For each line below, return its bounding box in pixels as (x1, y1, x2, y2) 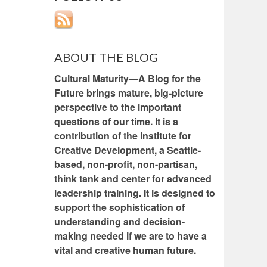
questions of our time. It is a (54, 114, 178, 129)
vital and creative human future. (54, 243, 196, 257)
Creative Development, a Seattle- (54, 143, 201, 157)
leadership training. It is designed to (54, 186, 215, 200)
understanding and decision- (54, 215, 185, 229)
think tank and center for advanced (54, 172, 212, 186)
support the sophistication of (54, 200, 185, 215)
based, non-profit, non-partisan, (54, 157, 197, 172)
